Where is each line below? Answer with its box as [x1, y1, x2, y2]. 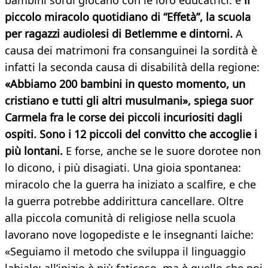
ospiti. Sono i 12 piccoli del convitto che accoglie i [5, 127, 257, 142]
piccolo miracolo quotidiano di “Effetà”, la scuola [5, 10, 251, 25]
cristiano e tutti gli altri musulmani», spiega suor [5, 93, 253, 108]
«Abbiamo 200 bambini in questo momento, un [5, 77, 245, 92]
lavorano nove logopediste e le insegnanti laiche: [5, 227, 254, 242]
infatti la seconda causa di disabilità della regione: [5, 60, 260, 75]
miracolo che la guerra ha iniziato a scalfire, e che [5, 177, 256, 192]
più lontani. [5, 144, 63, 159]
